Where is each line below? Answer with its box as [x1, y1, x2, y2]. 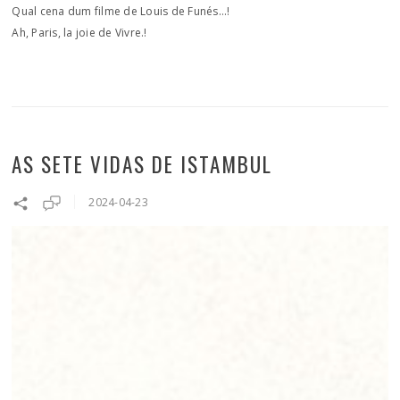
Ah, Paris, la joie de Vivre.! [12, 25, 147, 40]
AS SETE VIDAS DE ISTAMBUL [12, 149, 273, 179]
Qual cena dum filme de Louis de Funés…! [12, 4, 230, 19]
